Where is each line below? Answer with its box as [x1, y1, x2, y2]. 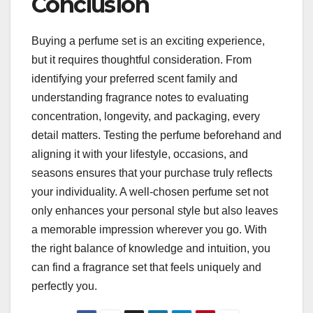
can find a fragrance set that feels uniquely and [31, 261, 261, 273]
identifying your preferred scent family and [31, 72, 238, 85]
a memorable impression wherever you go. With [31, 223, 267, 235]
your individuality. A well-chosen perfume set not [31, 185, 268, 198]
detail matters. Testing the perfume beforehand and [31, 129, 282, 141]
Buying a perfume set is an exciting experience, [31, 34, 265, 47]
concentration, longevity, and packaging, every [31, 110, 260, 122]
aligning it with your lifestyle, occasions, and [31, 147, 248, 160]
